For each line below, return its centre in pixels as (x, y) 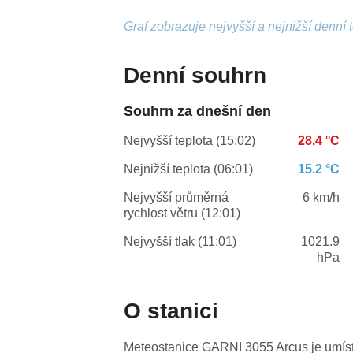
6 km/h (321, 198)
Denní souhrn (195, 76)
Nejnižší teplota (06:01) (189, 169)
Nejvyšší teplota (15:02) (190, 141)
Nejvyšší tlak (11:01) (180, 242)
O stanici (171, 311)
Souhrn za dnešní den (198, 111)
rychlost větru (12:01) (182, 214)
